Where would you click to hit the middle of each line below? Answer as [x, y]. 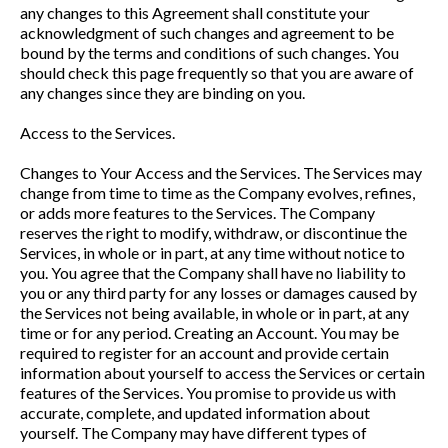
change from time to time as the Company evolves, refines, [217, 192]
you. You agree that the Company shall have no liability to [213, 272]
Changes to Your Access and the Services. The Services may [221, 172]
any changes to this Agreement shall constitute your [195, 12]
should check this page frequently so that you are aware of [217, 72]
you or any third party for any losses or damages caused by [218, 292]
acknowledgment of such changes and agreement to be [207, 32]
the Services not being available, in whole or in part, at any [214, 312]
